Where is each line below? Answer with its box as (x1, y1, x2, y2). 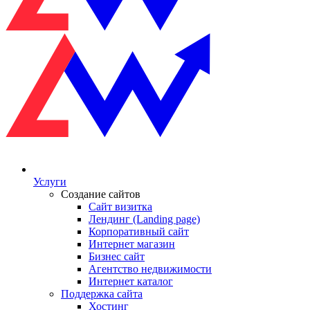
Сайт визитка (89, 201, 152, 212)
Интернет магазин (89, 238, 175, 250)
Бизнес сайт (89, 250, 145, 262)
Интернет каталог (89, 275, 173, 287)
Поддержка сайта (61, 288, 143, 300)
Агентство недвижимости (89, 263, 212, 275)
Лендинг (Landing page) (89, 213, 200, 225)
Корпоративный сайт (89, 226, 189, 237)
